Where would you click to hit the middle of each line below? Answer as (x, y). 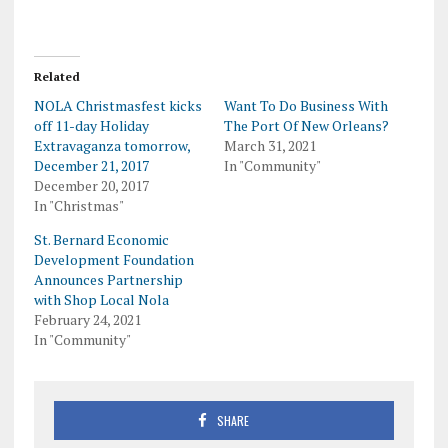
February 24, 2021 (87, 320)
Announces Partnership (108, 280)
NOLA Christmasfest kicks (117, 106)
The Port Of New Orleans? (306, 126)
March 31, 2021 (269, 146)
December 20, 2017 (91, 186)
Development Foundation (113, 260)
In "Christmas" (78, 206)
